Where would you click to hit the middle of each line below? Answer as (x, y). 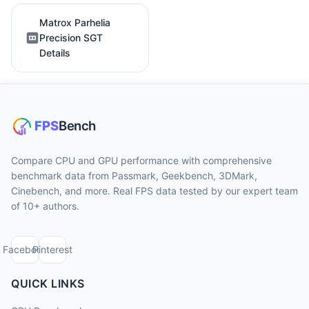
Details (55, 52)
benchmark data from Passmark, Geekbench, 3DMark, (134, 176)
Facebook (25, 249)
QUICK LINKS (48, 283)
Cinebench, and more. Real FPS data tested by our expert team (154, 191)
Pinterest (52, 249)
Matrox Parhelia (75, 22)
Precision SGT (71, 37)
